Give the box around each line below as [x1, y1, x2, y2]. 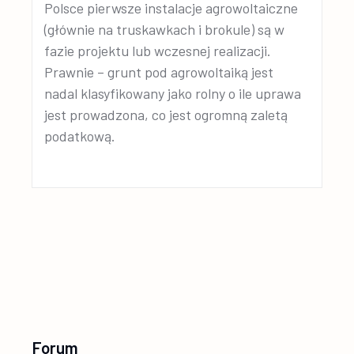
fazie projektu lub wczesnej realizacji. [44, 42, 272, 59]
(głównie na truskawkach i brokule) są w [44, 21, 285, 38]
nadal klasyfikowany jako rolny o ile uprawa [44, 85, 302, 102]
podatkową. [44, 127, 116, 145]
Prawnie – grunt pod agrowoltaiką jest [44, 63, 274, 81]
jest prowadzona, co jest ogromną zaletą [44, 106, 288, 123]
